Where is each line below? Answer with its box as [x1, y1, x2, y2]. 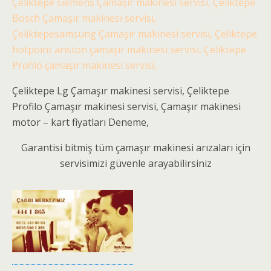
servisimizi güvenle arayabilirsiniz [59, 156, 212, 170]
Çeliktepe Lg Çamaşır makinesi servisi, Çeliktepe [12, 83, 229, 97]
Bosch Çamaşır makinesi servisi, [12, 11, 156, 25]
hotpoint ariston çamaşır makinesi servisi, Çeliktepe [12, 42, 246, 56]
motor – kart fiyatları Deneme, [12, 115, 149, 129]
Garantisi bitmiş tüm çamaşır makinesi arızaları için [21, 140, 250, 154]
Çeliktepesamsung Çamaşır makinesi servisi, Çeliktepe [12, 27, 257, 41]
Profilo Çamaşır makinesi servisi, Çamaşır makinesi [12, 99, 241, 113]
